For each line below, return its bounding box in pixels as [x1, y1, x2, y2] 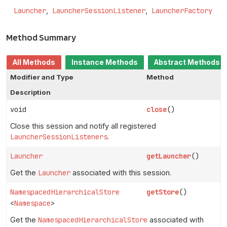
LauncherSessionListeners [10, 132, 107, 141]
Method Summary [6, 31, 76, 43]
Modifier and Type [10, 72, 73, 81]
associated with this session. [70, 168, 171, 177]
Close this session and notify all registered [10, 121, 156, 130]
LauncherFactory [152, 6, 212, 15]
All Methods [13, 58, 55, 66]
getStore [146, 187, 179, 197]
